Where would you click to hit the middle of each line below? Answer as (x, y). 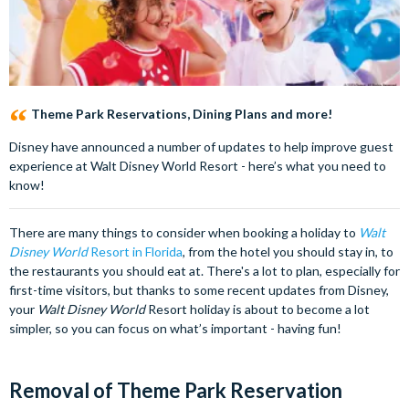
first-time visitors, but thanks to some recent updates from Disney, (199, 290)
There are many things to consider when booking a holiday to (184, 232)
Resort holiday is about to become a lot (257, 309)
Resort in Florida (135, 252)
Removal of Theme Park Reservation (176, 390)
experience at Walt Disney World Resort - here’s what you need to (198, 166)
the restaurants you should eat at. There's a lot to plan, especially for (204, 271)
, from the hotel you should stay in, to (288, 252)
